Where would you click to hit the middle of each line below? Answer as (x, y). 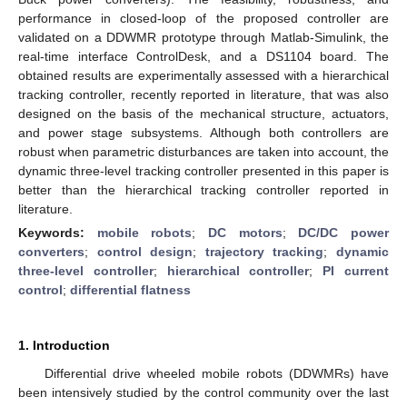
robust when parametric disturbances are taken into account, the (203, 151)
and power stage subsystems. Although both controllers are (203, 132)
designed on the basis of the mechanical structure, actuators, (203, 113)
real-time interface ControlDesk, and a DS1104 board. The (203, 56)
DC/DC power (344, 232)
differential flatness (130, 289)
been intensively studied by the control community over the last (203, 392)
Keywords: (58, 232)
